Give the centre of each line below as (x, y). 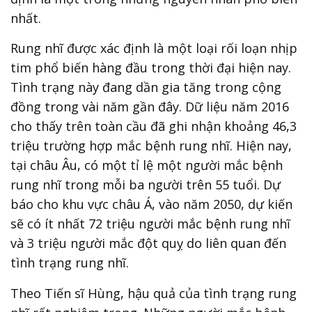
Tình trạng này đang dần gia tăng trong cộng (146, 87)
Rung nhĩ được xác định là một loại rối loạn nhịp (154, 48)
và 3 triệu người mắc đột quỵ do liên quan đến (148, 243)
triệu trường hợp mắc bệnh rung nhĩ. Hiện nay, (151, 146)
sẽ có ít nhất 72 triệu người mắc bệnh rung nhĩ (150, 224)
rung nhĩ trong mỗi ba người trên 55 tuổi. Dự (146, 185)
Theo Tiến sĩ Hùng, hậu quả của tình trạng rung (154, 293)
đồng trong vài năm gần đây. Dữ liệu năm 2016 (150, 107)
